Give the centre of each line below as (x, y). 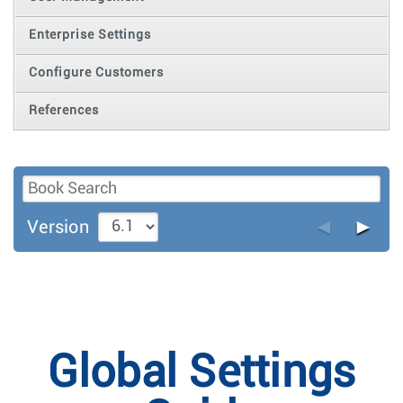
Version (58, 227)
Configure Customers (96, 72)
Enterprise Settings (90, 35)
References (63, 110)
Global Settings (201, 373)
